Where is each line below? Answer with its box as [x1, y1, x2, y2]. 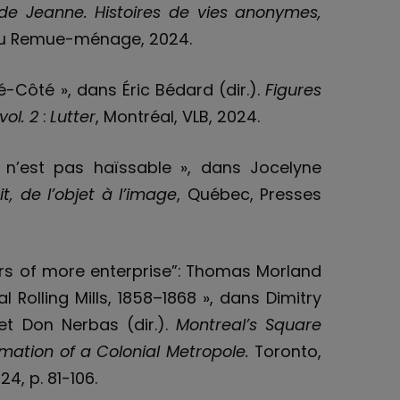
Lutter [50, 104, 96, 128]
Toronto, [254, 340, 322, 363]
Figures [265, 78, 322, 101]
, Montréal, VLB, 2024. [96, 104, 261, 128]
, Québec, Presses [177, 182, 322, 205]
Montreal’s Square [175, 313, 322, 337]
